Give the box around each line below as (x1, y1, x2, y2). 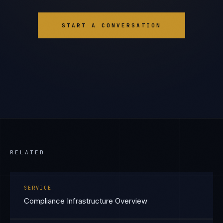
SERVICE (24, 185, 52, 191)
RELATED (10, 149, 45, 156)
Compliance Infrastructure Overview (24, 196, 147, 206)
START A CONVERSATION (62, 22, 161, 29)
